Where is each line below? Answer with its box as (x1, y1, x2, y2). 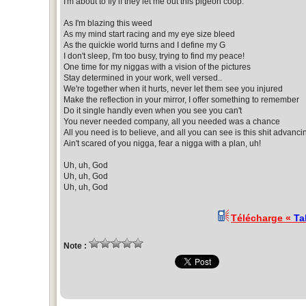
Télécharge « (231, 212, 294, 223)
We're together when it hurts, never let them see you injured (64, 83, 283, 94)
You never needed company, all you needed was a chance (64, 116, 280, 126)
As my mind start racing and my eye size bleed (64, 29, 235, 39)
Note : (64, 240, 89, 251)
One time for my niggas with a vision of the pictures (64, 61, 251, 72)
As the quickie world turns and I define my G (64, 40, 225, 50)
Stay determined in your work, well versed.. (64, 72, 222, 83)
